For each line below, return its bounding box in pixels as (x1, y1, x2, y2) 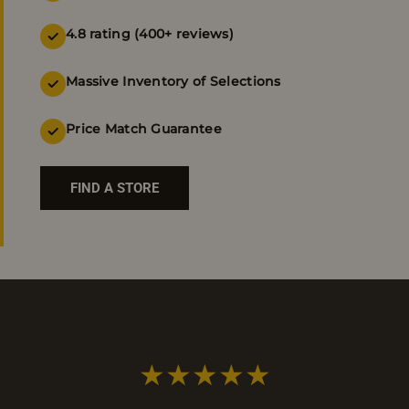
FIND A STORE (70, 179, 159, 196)
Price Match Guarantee (66, 120, 222, 137)
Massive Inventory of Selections (66, 72, 281, 89)
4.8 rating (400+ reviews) (66, 25, 234, 42)
